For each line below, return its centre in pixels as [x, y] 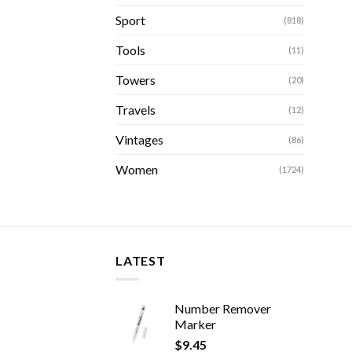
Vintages [139, 139]
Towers [136, 79]
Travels [136, 109]
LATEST [141, 260]
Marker [195, 324]
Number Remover [223, 309]
